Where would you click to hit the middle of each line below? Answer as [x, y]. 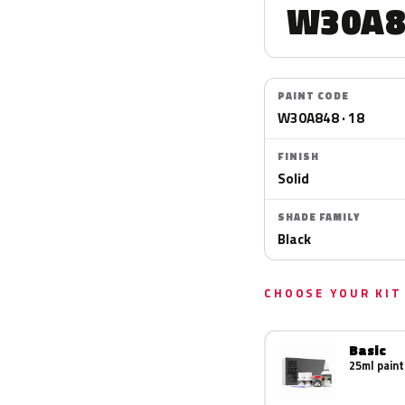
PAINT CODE [313, 96]
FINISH [298, 156]
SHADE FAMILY [319, 217]
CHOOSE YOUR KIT [333, 293]
